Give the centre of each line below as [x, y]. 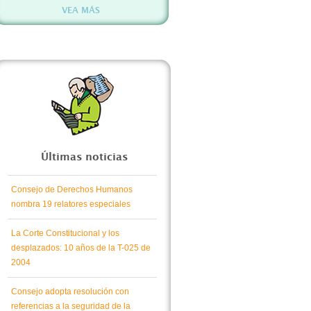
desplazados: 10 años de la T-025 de [81, 248]
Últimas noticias [84, 157]
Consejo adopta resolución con [70, 292]
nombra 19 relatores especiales [71, 204]
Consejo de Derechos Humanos [72, 190]
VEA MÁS [81, 10]
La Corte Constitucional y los [65, 233]
